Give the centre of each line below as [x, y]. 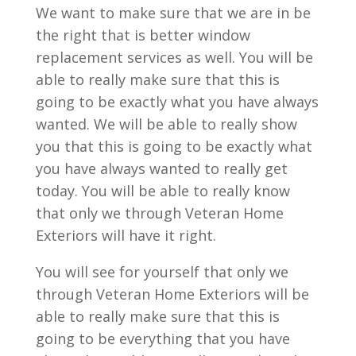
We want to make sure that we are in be [173, 13]
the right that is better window [143, 35]
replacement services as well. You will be [174, 57]
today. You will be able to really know [163, 191]
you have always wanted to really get [161, 168]
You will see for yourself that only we [162, 272]
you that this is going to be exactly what [174, 146]
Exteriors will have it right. [126, 235]
